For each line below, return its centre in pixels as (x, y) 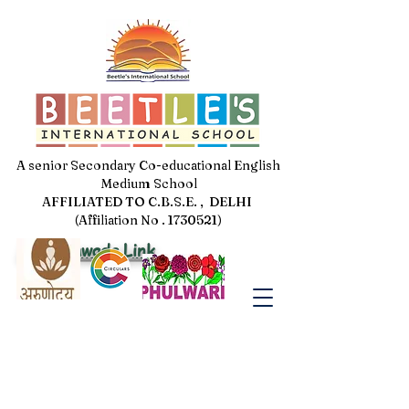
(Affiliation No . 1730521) (148, 220)
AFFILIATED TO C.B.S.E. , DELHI (148, 202)
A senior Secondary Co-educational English (148, 165)
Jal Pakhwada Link (89, 250)
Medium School (148, 184)
